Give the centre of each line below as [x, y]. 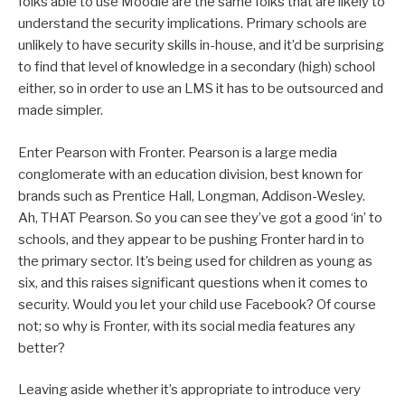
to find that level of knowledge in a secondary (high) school [197, 67]
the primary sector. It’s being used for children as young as [195, 261]
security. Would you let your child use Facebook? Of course [197, 304]
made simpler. [61, 111]
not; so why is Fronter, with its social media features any [187, 326]
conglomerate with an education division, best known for [190, 174]
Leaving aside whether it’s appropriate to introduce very [189, 390]
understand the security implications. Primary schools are [193, 24]
